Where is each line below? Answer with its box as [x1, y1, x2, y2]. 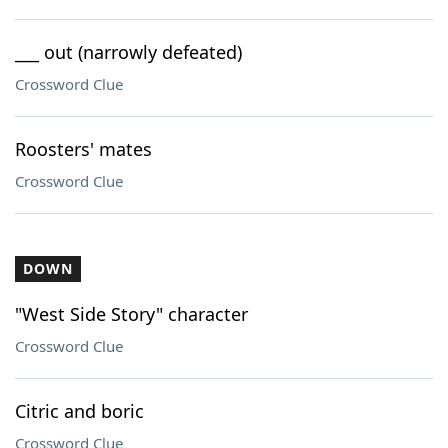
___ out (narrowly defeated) [15, 40, 242, 64]
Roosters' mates [15, 137, 152, 161]
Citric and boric [15, 399, 144, 423]
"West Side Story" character [15, 302, 248, 326]
